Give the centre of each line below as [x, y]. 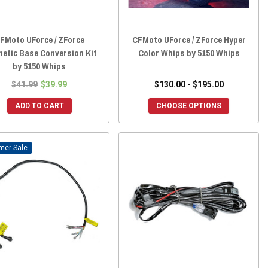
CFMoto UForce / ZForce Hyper [189, 40]
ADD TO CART [39, 106]
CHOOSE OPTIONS [189, 106]
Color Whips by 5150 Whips [189, 53]
